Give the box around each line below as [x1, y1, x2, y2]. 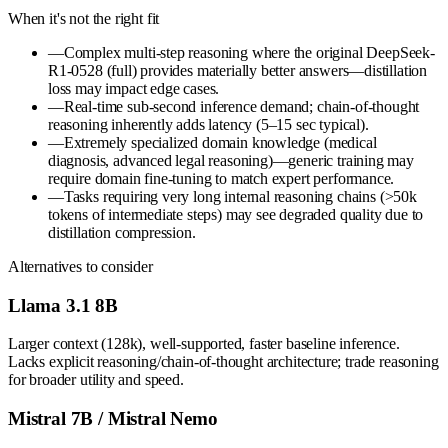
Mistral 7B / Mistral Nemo [8, 407, 218, 429]
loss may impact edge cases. [48, 79, 220, 97]
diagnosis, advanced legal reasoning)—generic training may [48, 151, 414, 169]
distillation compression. [48, 223, 196, 241]
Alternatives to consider [8, 257, 153, 275]
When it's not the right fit [8, 9, 160, 27]
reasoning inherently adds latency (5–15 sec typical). [48, 115, 369, 133]
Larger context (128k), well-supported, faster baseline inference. [8, 335, 400, 353]
